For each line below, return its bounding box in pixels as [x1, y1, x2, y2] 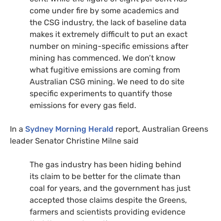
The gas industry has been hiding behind [30, 160, 182, 170]
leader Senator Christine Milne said [10, 136, 139, 146]
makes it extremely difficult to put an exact [30, 30, 187, 39]
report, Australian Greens [113, 124, 208, 134]
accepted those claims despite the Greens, [30, 195, 187, 205]
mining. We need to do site [85, 77, 184, 87]
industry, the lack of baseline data [60, 18, 186, 28]
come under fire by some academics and [30, 6, 179, 16]
